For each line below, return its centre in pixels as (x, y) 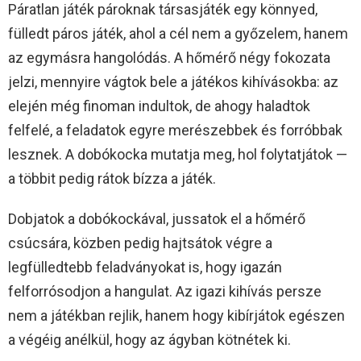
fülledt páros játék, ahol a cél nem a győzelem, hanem (178, 33)
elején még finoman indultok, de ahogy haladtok (159, 106)
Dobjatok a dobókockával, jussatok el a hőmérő (157, 218)
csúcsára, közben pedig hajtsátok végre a (140, 243)
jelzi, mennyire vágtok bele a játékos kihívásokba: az (173, 81)
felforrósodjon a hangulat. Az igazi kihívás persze (165, 291)
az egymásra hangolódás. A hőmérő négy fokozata (169, 57)
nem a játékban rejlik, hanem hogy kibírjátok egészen (176, 315)
